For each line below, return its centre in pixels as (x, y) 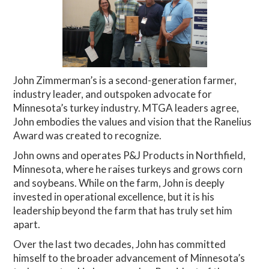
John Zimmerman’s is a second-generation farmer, (125, 80)
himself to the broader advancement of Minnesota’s (129, 258)
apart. (27, 224)
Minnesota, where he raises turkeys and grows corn (128, 169)
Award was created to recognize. (88, 135)
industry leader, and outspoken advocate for (113, 94)
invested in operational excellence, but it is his (114, 196)
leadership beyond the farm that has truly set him (123, 210)
